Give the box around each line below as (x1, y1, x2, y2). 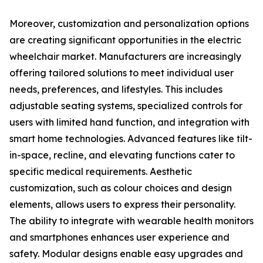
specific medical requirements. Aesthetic (9, 166, 192, 178)
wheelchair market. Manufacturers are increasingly (9, 50, 241, 63)
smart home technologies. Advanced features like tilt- (9, 133, 252, 145)
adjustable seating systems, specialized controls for (9, 100, 242, 112)
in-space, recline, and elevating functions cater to (9, 149, 235, 161)
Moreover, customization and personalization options (9, 18, 249, 30)
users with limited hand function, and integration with (9, 116, 249, 129)
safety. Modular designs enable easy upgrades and (9, 248, 243, 260)
